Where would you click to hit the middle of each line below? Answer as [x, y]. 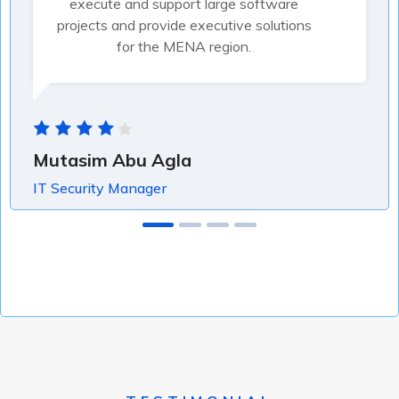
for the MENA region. [184, 46]
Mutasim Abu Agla [112, 160]
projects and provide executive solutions [184, 25]
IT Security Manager [100, 188]
